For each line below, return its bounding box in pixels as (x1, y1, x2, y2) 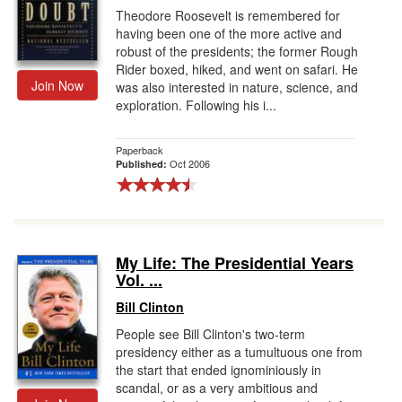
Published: (116, 157, 170, 170)
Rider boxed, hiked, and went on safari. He (116, 60, 358, 78)
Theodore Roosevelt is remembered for (116, 6, 340, 24)
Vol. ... (116, 268, 162, 292)
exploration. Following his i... (116, 96, 276, 114)
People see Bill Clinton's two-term (116, 325, 305, 343)
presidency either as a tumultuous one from (116, 343, 363, 361)
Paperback (116, 143, 163, 157)
